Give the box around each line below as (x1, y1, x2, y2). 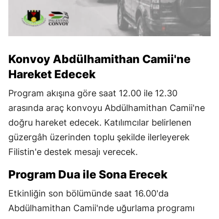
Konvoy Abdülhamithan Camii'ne (8, 52, 191, 66)
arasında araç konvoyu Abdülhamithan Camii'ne (8, 102, 205, 113)
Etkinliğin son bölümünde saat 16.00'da (8, 188, 169, 198)
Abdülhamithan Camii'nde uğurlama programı (8, 202, 195, 213)
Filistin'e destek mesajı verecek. (8, 146, 138, 157)
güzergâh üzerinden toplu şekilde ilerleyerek (8, 131, 190, 142)
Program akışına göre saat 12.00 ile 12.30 (8, 88, 177, 98)
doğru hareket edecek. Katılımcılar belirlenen (8, 117, 192, 128)
